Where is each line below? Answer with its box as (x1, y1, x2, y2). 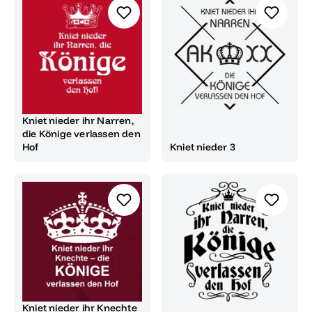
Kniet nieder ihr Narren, (22, 114, 134, 127)
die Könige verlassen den (22, 127, 141, 140)
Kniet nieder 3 (170, 140, 235, 153)
